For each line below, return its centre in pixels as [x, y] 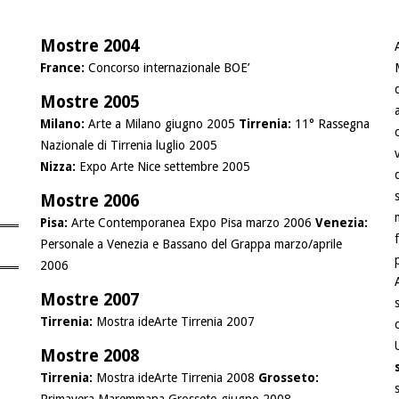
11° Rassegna [332, 123]
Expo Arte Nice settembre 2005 [164, 166]
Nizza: [59, 166]
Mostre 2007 [89, 299]
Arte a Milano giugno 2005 [161, 123]
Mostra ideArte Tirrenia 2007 [175, 321]
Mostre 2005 [89, 102]
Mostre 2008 [89, 355]
